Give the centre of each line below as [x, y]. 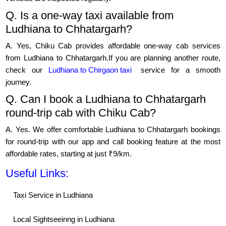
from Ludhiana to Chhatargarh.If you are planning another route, [113, 58]
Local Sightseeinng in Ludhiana [64, 219]
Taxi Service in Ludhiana [53, 195]
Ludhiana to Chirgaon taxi [90, 70]
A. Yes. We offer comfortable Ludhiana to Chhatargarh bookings [113, 130]
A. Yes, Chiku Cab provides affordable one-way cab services [113, 46]
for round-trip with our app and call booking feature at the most [113, 142]
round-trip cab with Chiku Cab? [81, 113]
